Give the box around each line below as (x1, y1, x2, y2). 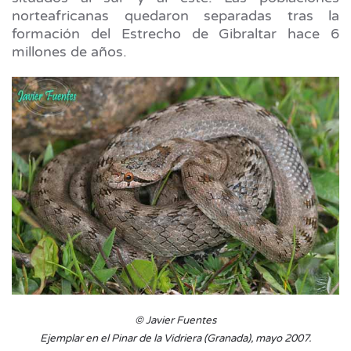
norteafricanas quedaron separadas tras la (12, 6, 339, 24)
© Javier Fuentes (135, 314, 216, 327)
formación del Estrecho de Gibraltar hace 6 (12, 24, 339, 42)
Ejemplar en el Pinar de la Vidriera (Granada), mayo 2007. (40, 332, 311, 346)
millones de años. (12, 42, 131, 60)
